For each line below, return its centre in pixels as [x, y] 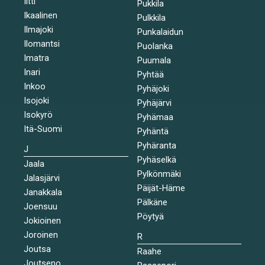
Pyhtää [150, 74]
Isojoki [36, 100]
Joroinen [41, 235]
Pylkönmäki [159, 174]
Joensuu [41, 206]
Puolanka [155, 46]
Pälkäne [152, 202]
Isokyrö [38, 114]
